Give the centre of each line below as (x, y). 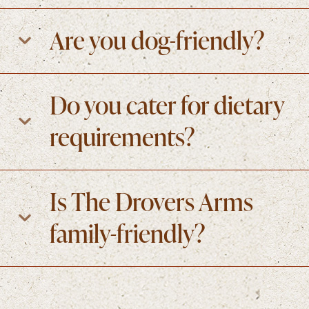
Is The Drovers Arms (151, 201)
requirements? (122, 136)
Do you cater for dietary (167, 104)
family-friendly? (128, 233)
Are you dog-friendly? (157, 40)
